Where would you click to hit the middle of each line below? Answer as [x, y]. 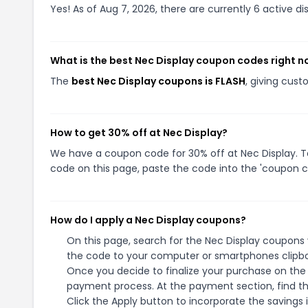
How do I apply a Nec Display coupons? [148, 220]
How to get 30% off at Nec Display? [139, 133]
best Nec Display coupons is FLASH [158, 81]
